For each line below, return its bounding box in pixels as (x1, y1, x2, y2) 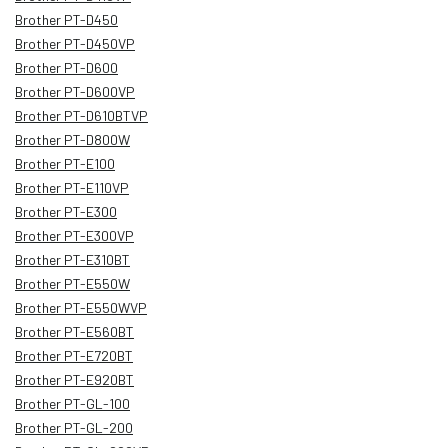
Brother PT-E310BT (15, 250, 130, 268)
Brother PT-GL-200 (15, 418, 133, 436)
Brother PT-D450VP (15, 34, 135, 52)
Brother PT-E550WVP (15, 298, 147, 316)
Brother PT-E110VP (15, 178, 129, 196)
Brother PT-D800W (15, 130, 130, 148)
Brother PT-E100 (15, 154, 115, 172)
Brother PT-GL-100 (15, 394, 130, 412)
